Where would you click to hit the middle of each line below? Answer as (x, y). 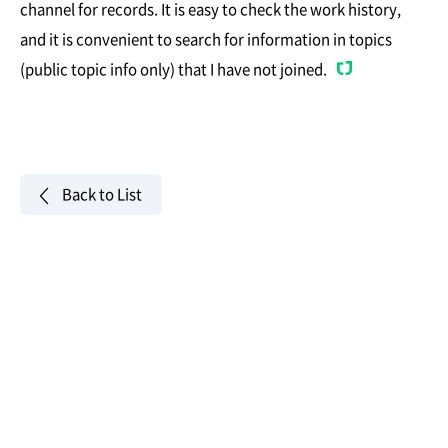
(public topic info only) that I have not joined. (175, 68)
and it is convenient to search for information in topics (206, 38)
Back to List (102, 193)
